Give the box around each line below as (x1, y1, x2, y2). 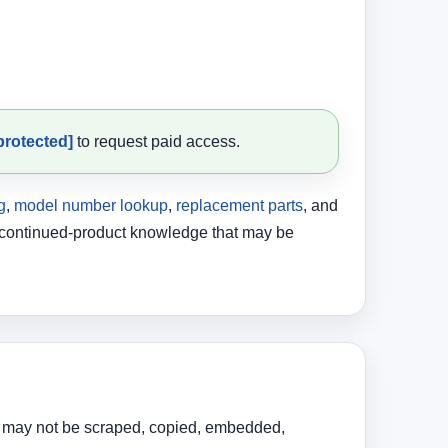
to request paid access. (73, 133, 240, 151)
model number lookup (14, 197, 168, 215)
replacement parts (176, 197, 303, 215)
